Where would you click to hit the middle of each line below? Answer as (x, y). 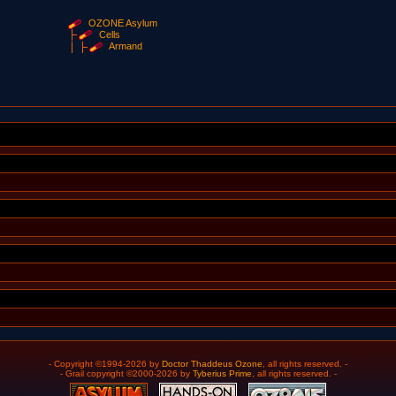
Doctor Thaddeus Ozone (212, 364)
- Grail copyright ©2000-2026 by (126, 373)
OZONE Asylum (123, 23)
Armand (126, 46)
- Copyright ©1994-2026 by (105, 364)
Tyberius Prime (222, 373)
